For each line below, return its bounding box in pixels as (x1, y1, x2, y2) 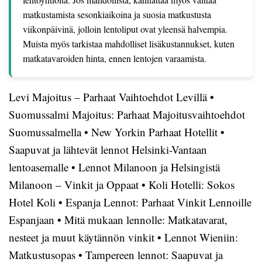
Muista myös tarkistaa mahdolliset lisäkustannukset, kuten (23, 37, 235, 50)
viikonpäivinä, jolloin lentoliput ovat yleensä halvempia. (23, 23, 227, 35)
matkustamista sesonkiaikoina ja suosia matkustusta (23, 8, 211, 20)
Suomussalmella (9, 125, 81, 139)
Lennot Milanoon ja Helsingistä (78, 160, 220, 174)
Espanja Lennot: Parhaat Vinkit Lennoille (65, 195, 251, 209)
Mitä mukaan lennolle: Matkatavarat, (64, 212, 227, 227)
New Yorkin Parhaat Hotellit (91, 125, 218, 139)
